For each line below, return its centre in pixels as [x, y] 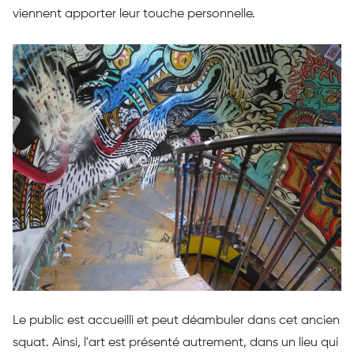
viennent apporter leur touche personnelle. [134, 14]
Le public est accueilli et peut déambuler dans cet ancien [176, 320]
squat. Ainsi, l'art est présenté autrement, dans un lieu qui [175, 343]
